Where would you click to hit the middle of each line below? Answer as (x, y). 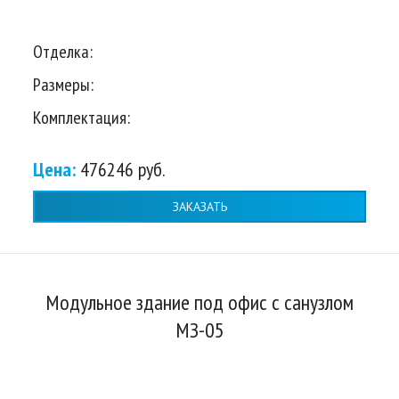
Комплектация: (81, 118)
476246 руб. (123, 170)
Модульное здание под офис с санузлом (199, 303)
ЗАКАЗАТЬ (199, 206)
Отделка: (63, 52)
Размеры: (63, 85)
